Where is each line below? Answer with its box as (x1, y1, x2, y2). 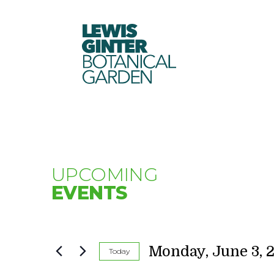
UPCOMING (51, 163, 158, 186)
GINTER (81, 34, 154, 57)
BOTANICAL (81, 50, 180, 73)
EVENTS (51, 182, 127, 204)
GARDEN (81, 65, 158, 88)
